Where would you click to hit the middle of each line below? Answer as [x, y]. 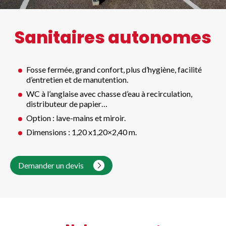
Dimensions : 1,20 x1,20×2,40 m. [81, 132]
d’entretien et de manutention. [77, 79]
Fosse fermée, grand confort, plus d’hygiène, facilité [114, 69]
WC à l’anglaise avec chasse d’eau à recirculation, [109, 93]
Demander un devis [52, 165]
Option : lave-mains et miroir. [76, 118]
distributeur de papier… [67, 103]
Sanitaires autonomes [113, 37]
